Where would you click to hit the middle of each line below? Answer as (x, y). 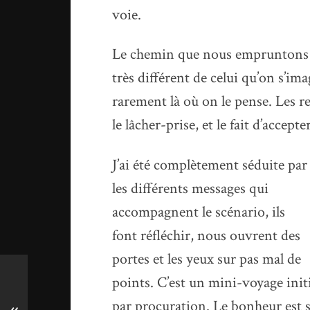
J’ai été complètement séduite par (210, 165)
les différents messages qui (191, 189)
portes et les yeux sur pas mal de (207, 259)
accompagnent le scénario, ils (199, 212)
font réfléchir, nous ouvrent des (207, 236)
